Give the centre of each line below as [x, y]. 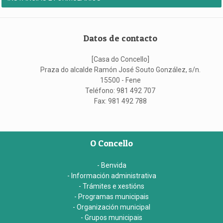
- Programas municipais [111, 197]
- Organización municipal [111, 207]
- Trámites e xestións [111, 186]
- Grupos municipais [111, 218]
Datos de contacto [120, 38]
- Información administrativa [111, 176]
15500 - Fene [120, 80]
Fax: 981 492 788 [120, 101]
